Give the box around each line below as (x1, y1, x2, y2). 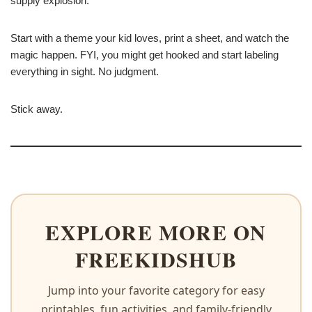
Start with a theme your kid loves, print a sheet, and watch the (10, 31, 289, 44)
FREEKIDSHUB (75, 243, 237, 274)
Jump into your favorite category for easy (47, 282, 265, 298)
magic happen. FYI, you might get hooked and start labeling (10, 48, 279, 61)
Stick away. (10, 102, 63, 115)
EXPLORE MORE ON (45, 216, 267, 247)
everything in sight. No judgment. (10, 65, 159, 77)
